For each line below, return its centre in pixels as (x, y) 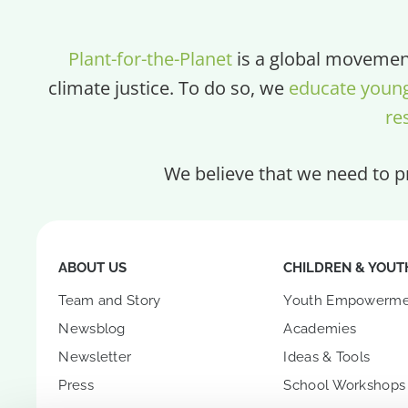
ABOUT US (93, 267)
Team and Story (110, 300)
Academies (320, 328)
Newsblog (92, 328)
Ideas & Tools (327, 357)
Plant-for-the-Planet (150, 58)
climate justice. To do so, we (168, 87)
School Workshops (345, 385)
